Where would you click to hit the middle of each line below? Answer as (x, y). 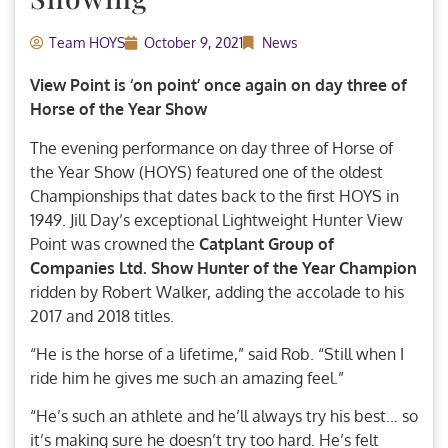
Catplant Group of (266, 243)
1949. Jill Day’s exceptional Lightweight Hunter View (216, 219)
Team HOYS (87, 43)
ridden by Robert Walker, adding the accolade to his (217, 291)
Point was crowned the (114, 243)
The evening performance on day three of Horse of (211, 147)
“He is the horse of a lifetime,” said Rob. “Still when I (217, 353)
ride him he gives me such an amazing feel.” (187, 377)
